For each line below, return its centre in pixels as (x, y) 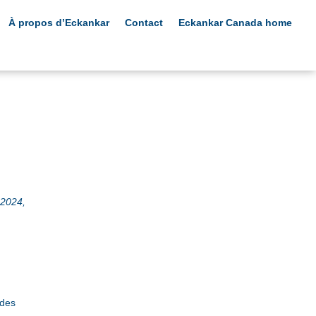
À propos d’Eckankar (59, 22)
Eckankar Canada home (236, 22)
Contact (144, 22)
